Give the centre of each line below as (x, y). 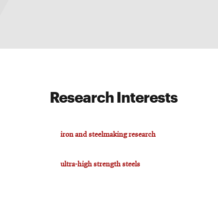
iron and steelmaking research (108, 135)
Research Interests (114, 96)
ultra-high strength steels (100, 164)
